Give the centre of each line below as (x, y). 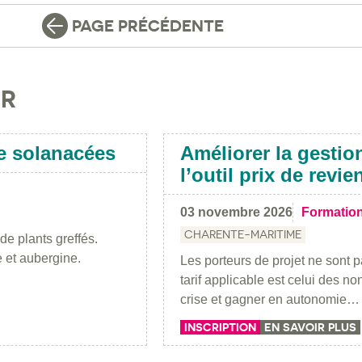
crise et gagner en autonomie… (270, 299)
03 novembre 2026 (236, 212)
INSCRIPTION (220, 327)
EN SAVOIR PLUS (310, 327)
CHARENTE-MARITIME (243, 234)
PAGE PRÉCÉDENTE (148, 26)
